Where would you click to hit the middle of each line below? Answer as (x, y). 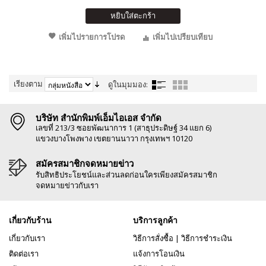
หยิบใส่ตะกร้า (133, 16)
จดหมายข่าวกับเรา (67, 185)
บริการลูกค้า (155, 220)
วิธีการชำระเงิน (207, 238)
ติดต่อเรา (24, 253)
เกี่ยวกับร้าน (30, 220)
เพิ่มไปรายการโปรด (91, 37)
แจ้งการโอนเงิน (159, 253)
